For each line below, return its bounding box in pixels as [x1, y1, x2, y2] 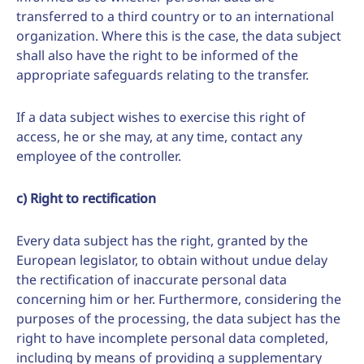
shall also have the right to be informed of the [16, 46, 298, 64]
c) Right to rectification [16, 189, 156, 207]
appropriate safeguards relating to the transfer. [16, 66, 309, 84]
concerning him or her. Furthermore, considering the [16, 290, 341, 308]
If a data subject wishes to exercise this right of [16, 108, 305, 126]
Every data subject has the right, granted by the [16, 232, 308, 249]
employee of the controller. [16, 147, 181, 165]
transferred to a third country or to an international [16, 7, 334, 25]
